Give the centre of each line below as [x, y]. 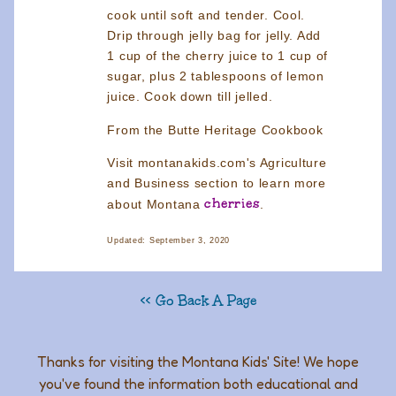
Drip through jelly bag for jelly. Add [214, 36]
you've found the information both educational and [198, 383]
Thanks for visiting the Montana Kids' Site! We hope [198, 361]
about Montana [156, 205]
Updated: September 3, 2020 [169, 240]
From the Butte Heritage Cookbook [215, 129]
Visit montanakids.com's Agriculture [217, 163]
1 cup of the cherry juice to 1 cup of [218, 56]
